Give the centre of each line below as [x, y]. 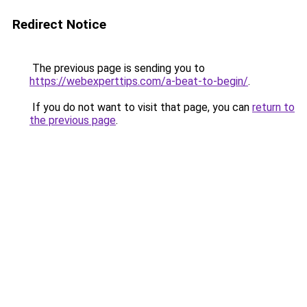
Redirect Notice [59, 24]
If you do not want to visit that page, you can [141, 107]
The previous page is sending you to [117, 68]
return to [273, 107]
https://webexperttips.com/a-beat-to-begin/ [139, 81]
